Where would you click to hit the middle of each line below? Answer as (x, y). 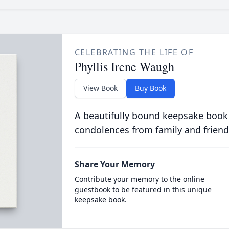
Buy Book (150, 88)
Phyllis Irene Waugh (124, 66)
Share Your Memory (114, 164)
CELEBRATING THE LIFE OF (134, 52)
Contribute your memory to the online (139, 179)
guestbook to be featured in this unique (143, 189)
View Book (100, 88)
